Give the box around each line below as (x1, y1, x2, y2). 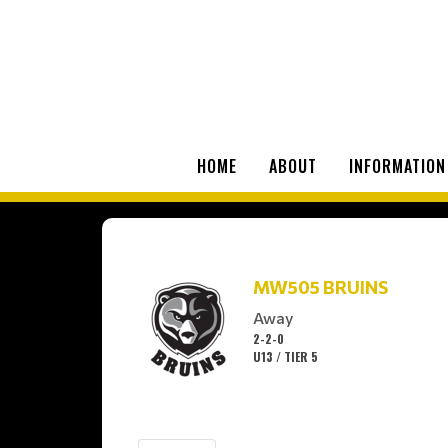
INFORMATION (349, 153, 446, 178)
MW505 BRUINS (253, 276, 388, 299)
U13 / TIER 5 (253, 348, 318, 366)
